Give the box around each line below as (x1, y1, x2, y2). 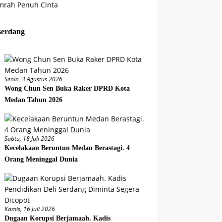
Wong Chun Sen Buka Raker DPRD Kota (4, 85, 130, 93)
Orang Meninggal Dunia (4, 156, 80, 164)
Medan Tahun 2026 (4, 96, 63, 104)
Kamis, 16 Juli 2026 (4, 205, 55, 214)
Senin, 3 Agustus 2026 (4, 75, 63, 84)
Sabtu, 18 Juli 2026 (4, 134, 55, 143)
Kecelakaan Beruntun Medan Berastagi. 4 (4, 144, 130, 152)
